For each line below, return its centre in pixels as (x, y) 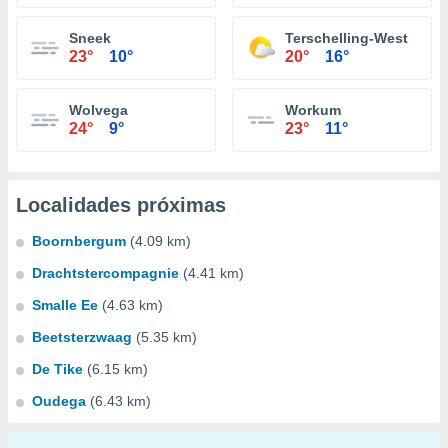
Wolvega (98, 110)
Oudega (59, 401)
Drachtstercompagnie (105, 273)
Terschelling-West (346, 38)
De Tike (57, 369)
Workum (313, 110)
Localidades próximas (121, 205)
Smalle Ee (65, 305)
